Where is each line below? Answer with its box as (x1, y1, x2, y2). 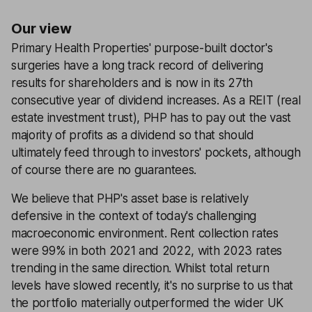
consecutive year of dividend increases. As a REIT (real (11, 93, 301, 107)
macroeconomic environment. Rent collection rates (11, 226, 279, 240)
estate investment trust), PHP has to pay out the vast (11, 111, 292, 125)
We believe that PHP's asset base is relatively (11, 192, 249, 205)
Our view (11, 20, 72, 37)
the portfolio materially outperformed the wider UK (11, 296, 283, 310)
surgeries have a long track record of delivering (11, 58, 263, 72)
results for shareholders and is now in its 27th (11, 76, 253, 90)
